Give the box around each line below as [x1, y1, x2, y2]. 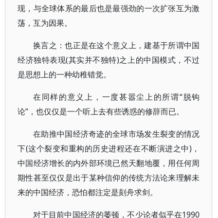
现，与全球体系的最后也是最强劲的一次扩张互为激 [18, 3, 200, 14]
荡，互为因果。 [18, 18, 72, 28]
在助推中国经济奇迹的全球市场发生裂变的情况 [33, 128, 200, 139]
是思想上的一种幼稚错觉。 [18, 69, 111, 80]
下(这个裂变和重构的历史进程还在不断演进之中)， [18, 143, 200, 154]
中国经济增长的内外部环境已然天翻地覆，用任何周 [18, 158, 200, 168]
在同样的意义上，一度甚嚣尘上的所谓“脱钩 [33, 91, 200, 102]
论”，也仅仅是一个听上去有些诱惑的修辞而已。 [18, 106, 184, 117]
